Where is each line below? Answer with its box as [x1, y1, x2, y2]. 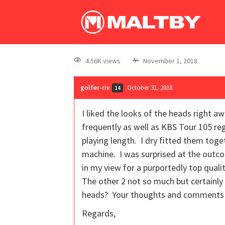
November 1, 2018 [143, 56, 197, 65]
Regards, [82, 207, 116, 219]
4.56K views [85, 56, 121, 65]
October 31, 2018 [127, 83, 172, 92]
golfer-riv [80, 83, 109, 92]
